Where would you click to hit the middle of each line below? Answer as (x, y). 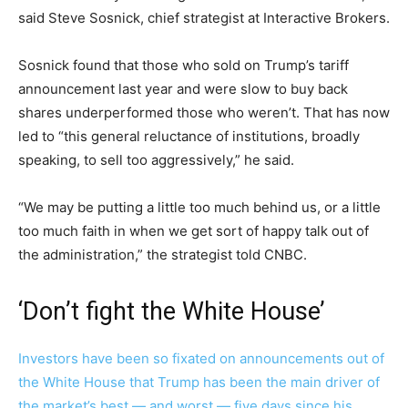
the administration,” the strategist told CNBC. (163, 255)
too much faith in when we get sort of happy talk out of (194, 231)
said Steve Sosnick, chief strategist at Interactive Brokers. (204, 18)
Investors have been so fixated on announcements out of (201, 359)
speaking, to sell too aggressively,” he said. (156, 160)
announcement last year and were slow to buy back (183, 89)
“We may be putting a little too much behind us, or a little (199, 208)
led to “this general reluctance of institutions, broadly (189, 137)
